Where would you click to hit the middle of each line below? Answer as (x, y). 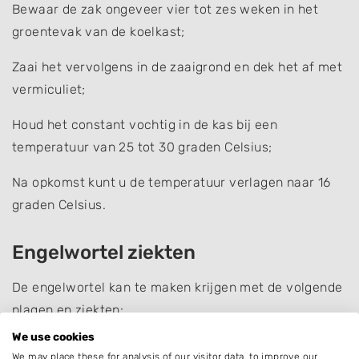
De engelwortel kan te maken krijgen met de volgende (177, 287)
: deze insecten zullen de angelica (179, 345)
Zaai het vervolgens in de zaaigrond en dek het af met (177, 67)
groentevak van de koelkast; (99, 31)
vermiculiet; (49, 89)
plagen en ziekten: (68, 309)
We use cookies (53, 337)
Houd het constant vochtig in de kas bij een (145, 124)
